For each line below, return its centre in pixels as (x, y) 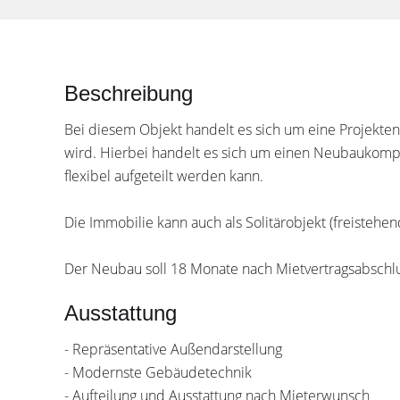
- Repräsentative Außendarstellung (173, 349)
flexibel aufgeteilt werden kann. (164, 176)
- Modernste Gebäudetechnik (158, 372)
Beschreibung (129, 93)
